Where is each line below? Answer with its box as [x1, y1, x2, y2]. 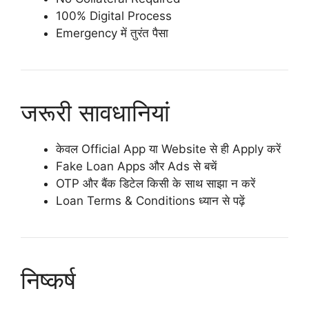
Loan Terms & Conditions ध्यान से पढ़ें [56, 193, 245, 208]
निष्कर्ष [21, 265, 76, 295]
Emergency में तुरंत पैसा [56, 26, 168, 40]
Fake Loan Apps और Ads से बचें [56, 159, 217, 173]
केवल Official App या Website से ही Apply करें [56, 141, 281, 156]
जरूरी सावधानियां [21, 97, 170, 127]
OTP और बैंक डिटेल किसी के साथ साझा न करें [56, 176, 255, 190]
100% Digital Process [56, 8, 172, 23]
